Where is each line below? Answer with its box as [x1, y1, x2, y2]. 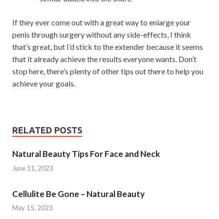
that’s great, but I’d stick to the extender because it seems [12, 42, 203, 51]
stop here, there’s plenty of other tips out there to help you [12, 66, 203, 76]
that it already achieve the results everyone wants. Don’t [12, 54, 197, 64]
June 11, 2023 [12, 164, 53, 172]
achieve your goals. [12, 79, 75, 88]
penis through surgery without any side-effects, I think [12, 30, 191, 39]
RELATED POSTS [12, 125, 82, 135]
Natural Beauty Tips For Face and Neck [12, 149, 160, 159]
